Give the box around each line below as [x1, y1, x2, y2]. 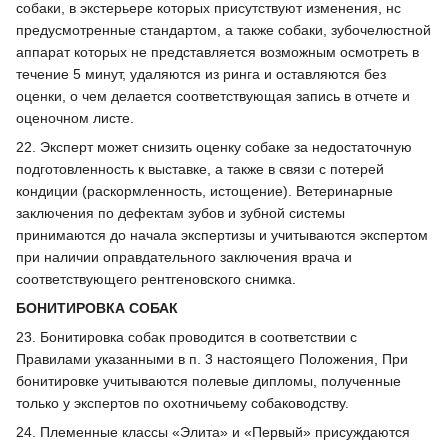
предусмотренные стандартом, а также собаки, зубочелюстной [16, 21, 431, 38]
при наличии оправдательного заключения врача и [16, 248, 352, 265]
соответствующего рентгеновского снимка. [16, 270, 296, 287]
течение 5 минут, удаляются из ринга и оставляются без [16, 65, 386, 82]
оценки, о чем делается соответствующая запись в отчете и [16, 87, 410, 104]
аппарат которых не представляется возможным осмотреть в [16, 43, 419, 60]
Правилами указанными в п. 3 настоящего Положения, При [16, 350, 408, 367]
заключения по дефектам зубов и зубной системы [16, 204, 345, 221]
